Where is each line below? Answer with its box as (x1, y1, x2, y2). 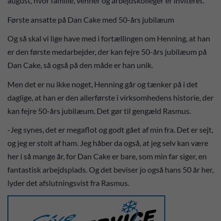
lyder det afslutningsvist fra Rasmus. (7, 178, 131, 188)
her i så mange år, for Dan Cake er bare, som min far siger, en (7, 151, 207, 161)
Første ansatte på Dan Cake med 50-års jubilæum (7, 14, 176, 24)
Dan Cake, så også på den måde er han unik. (7, 60, 156, 70)
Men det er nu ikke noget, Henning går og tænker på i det (7, 79, 198, 89)
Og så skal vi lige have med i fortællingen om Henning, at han (7, 34, 210, 43)
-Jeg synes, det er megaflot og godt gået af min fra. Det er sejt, (7, 125, 213, 135)
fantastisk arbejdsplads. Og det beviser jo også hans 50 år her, (7, 165, 214, 175)
